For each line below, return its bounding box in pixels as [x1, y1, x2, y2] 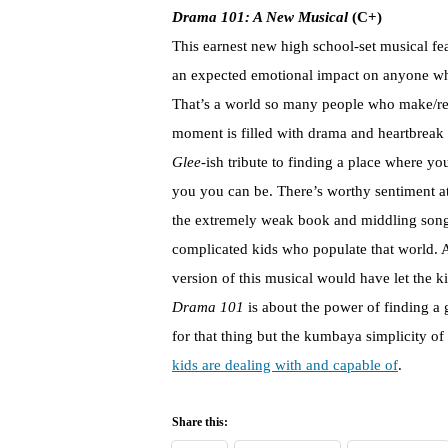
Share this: [172, 415, 228, 430]
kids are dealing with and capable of [172, 357, 398, 374]
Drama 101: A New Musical [172, 9, 348, 26]
